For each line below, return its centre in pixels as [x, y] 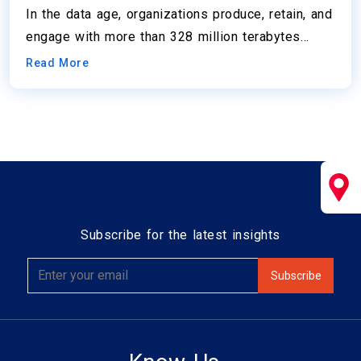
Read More [57, 63]
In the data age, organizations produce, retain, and [179, 15]
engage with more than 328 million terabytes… [167, 37]
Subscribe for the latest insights [180, 235]
